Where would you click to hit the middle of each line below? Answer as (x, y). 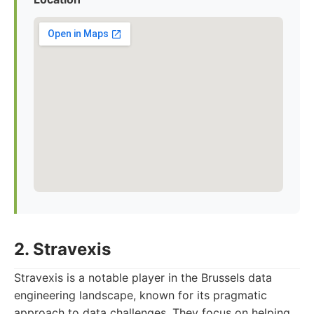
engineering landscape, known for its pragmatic (141, 295)
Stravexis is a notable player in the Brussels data (143, 278)
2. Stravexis (62, 249)
